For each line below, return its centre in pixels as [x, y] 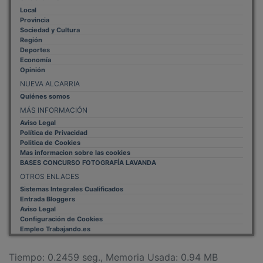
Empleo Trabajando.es [55, 220]
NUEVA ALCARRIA [50, 75]
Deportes [35, 41]
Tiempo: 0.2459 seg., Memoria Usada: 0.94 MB [113, 249]
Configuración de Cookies [61, 210]
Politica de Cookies [50, 134]
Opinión [33, 61]
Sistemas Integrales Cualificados [72, 181]
